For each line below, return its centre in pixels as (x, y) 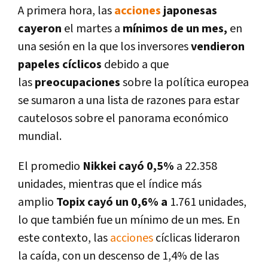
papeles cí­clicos (61, 65)
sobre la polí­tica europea (185, 83)
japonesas (189, 11)
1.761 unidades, (207, 202)
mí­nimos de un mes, (175, 29)
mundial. (40, 137)
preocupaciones (76, 83)
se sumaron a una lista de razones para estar (129, 101)
